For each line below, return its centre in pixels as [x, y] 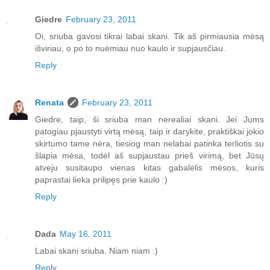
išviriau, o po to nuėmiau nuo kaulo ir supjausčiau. [130, 49]
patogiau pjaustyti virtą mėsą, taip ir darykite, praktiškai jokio [149, 132]
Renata [49, 103]
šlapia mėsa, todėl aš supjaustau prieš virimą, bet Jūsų [149, 156]
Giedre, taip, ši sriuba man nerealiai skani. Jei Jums [149, 120]
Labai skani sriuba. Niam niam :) [96, 251]
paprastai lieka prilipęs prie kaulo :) [101, 180]
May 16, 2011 [86, 234]
